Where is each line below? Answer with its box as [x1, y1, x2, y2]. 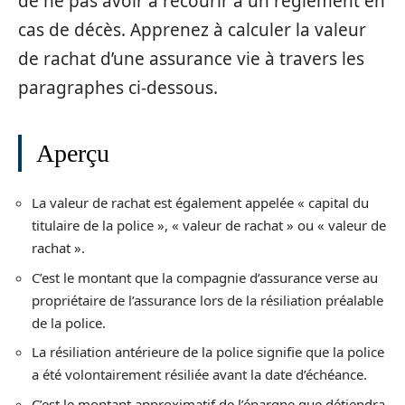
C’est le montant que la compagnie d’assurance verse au [32, 268, 378, 287]
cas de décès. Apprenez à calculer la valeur [18, 17, 366, 42]
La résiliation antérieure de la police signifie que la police [32, 343, 384, 361]
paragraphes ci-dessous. [18, 75, 218, 99]
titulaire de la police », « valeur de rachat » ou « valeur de [32, 216, 386, 234]
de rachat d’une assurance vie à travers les [18, 46, 364, 71]
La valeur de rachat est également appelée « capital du [32, 193, 369, 212]
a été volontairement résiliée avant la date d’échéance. [32, 365, 367, 383]
